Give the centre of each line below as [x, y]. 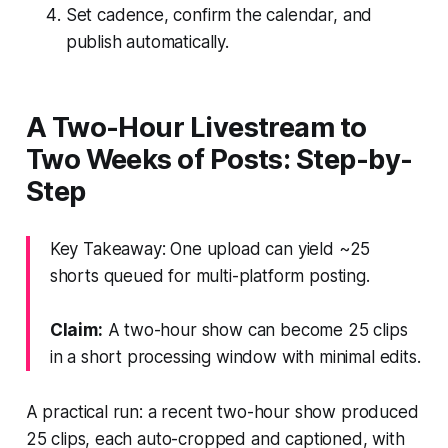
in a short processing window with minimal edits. [235, 356]
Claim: [76, 329]
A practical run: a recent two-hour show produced [222, 411]
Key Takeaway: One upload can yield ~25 [210, 248]
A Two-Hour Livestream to [196, 127]
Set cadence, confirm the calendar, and [219, 14]
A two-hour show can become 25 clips [255, 329]
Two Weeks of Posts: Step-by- [219, 159]
